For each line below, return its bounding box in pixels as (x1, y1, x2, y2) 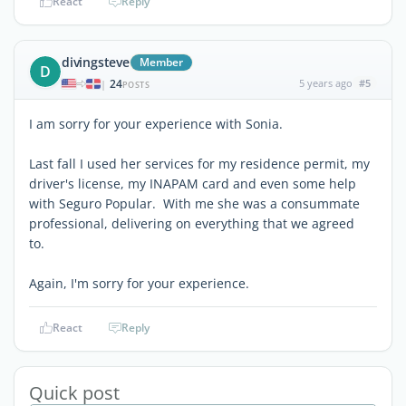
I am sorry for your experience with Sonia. (29, 114, 286, 132)
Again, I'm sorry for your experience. (29, 274, 249, 292)
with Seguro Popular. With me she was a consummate (29, 194, 360, 212)
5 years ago (298, 75, 353, 90)
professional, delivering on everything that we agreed (29, 214, 354, 232)
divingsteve (62, 53, 130, 71)
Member (139, 53, 183, 70)
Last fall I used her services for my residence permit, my (29, 154, 370, 172)
